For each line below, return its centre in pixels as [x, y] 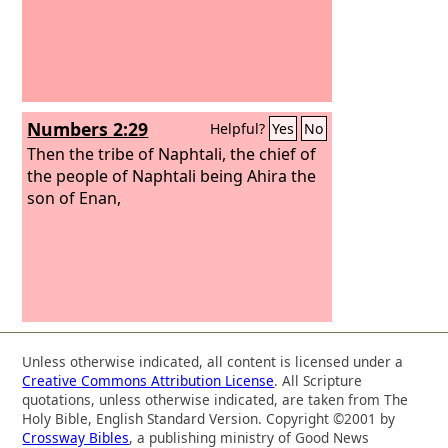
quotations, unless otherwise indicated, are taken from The [215, 399]
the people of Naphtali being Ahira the [172, 175]
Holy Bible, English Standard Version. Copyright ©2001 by [209, 418]
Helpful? [240, 128]
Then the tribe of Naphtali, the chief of [172, 153]
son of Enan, [74, 197]
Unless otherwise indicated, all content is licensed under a [213, 361]
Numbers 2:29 [88, 129]
